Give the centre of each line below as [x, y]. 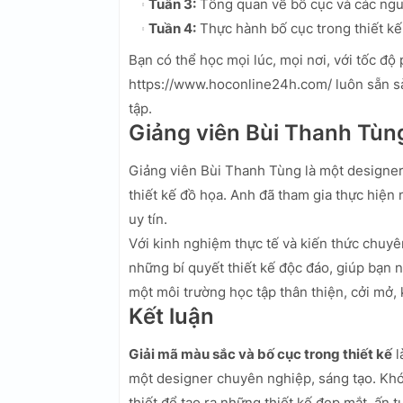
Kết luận [171, 317]
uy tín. [148, 219]
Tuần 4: [172, 29]
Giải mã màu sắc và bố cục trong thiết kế [260, 354]
